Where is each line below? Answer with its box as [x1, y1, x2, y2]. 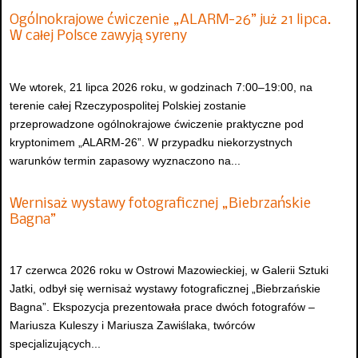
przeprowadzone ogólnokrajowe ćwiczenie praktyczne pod [10, 117, 304, 130]
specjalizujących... [10, 337, 101, 351]
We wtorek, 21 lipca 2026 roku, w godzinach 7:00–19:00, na [10, 80, 312, 93]
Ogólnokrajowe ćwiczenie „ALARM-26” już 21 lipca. [10, 13, 331, 29]
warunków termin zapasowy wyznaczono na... [10, 153, 241, 167]
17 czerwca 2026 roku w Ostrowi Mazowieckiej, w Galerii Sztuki [10, 264, 328, 277]
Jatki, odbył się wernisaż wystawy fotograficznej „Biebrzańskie [10, 282, 320, 296]
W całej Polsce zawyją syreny [10, 29, 187, 45]
